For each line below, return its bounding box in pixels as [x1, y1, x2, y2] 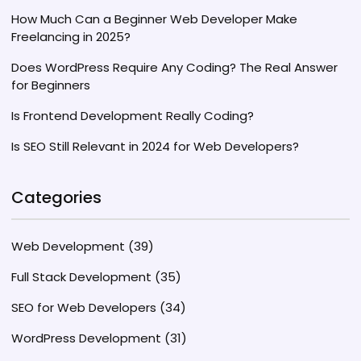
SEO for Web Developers [11, 299, 160, 316]
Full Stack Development [11, 268, 155, 285]
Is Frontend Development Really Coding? [11, 107, 254, 124]
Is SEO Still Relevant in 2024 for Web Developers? [11, 138, 299, 155]
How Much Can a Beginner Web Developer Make [11, 10, 297, 27]
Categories [11, 186, 102, 209]
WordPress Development [11, 330, 164, 346]
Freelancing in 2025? [11, 28, 131, 45]
